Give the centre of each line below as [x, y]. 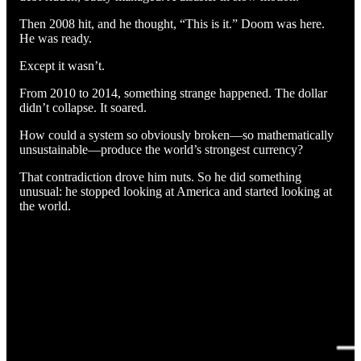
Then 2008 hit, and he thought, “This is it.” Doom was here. [172, 23]
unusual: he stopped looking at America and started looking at [176, 191]
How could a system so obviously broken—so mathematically [176, 135]
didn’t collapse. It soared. [83, 107]
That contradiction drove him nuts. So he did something [160, 176]
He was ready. [56, 38]
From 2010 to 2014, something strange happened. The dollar [173, 93]
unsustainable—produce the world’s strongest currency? [161, 149]
